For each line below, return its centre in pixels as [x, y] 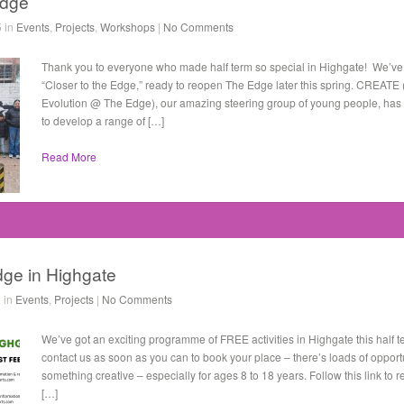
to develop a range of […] [103, 120]
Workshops [128, 27]
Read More [69, 156]
